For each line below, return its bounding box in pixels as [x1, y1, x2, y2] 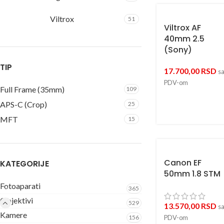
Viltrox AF [163, 22, 201, 33]
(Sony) [163, 44, 192, 55]
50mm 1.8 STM [163, 168, 220, 179]
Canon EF [163, 157, 201, 168]
